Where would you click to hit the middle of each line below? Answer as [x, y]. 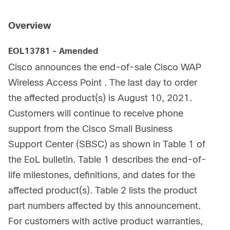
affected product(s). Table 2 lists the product [103, 190]
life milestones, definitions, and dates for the [102, 175]
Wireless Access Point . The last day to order [103, 83]
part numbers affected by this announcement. [104, 206]
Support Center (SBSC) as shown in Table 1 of [107, 144]
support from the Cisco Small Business [90, 129]
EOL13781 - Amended [53, 51]
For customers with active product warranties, [106, 221]
